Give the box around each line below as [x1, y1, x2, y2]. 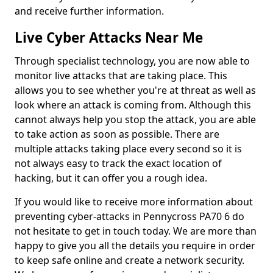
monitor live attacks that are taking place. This [15, 69, 227, 82]
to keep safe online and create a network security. [15, 253, 244, 267]
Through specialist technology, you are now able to [15, 54, 250, 68]
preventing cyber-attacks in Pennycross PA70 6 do [15, 210, 244, 223]
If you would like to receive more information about [15, 195, 253, 208]
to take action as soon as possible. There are [15, 127, 219, 141]
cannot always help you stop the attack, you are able [15, 113, 256, 126]
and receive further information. [15, 4, 166, 18]
